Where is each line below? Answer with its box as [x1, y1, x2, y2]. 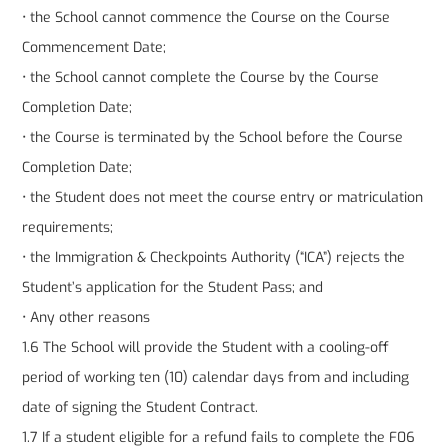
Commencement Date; [22, 38, 167, 58]
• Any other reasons [22, 308, 151, 328]
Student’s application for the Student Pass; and [22, 278, 324, 298]
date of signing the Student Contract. [22, 398, 259, 418]
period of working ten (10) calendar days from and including [22, 368, 410, 388]
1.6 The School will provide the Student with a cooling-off [22, 338, 390, 358]
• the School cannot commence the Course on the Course [22, 8, 391, 28]
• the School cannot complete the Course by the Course [22, 68, 380, 88]
